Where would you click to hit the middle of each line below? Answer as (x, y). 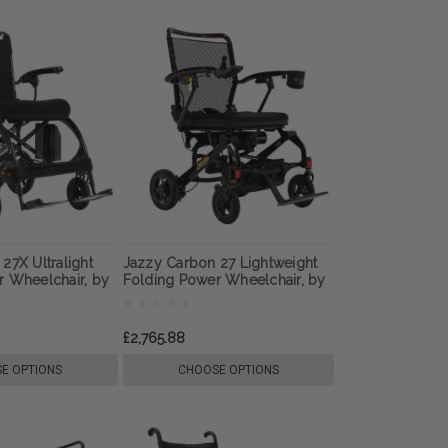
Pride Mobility (169, 297)
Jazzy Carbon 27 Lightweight (220, 263)
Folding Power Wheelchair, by (224, 280)
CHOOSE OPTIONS (228, 370)
